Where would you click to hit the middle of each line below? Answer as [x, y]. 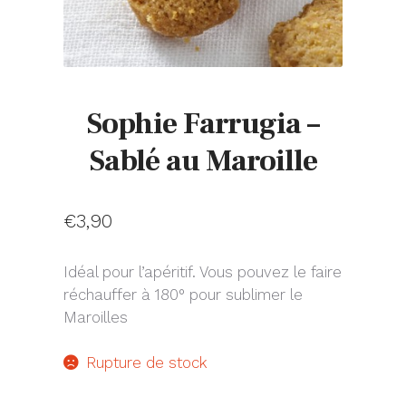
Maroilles [96, 318]
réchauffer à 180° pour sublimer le [183, 295]
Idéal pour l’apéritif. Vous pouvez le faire [203, 272]
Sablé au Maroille [203, 160]
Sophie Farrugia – [203, 123]
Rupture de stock [147, 363]
